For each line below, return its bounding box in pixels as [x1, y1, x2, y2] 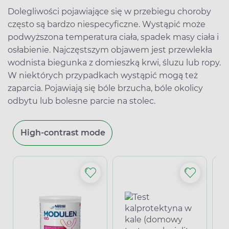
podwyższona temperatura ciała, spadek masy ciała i [8, 32, 219, 42]
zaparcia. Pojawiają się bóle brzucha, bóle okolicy [8, 83, 203, 93]
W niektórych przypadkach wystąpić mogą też [8, 70, 198, 80]
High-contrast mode [20, 127, 105, 138]
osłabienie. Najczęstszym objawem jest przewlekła [8, 44, 212, 55]
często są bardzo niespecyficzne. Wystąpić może [8, 19, 205, 29]
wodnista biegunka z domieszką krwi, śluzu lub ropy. [8, 57, 221, 67]
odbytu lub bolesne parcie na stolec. [8, 96, 155, 106]
